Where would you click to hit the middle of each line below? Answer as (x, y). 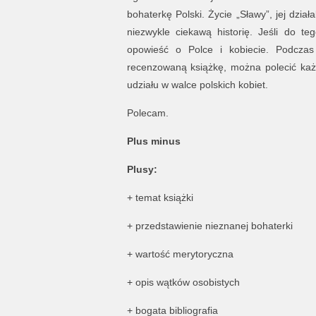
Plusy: (142, 170)
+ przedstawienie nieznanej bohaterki (209, 226)
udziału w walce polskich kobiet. (197, 85)
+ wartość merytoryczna (180, 254)
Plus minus (153, 141)
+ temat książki (160, 198)
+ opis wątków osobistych (183, 282)
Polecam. (147, 113)
